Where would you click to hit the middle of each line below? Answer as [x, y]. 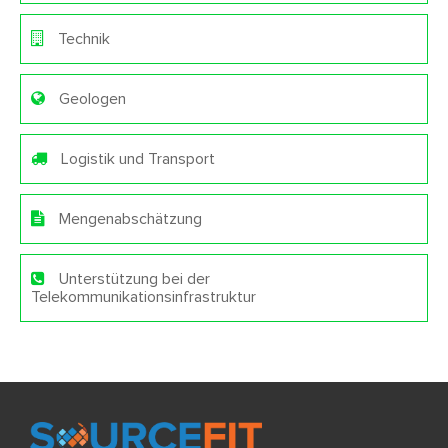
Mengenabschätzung [128, 218]
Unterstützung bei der [132, 278]
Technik [82, 38]
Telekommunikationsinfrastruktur [143, 296]
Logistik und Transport [136, 158]
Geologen [90, 98]
